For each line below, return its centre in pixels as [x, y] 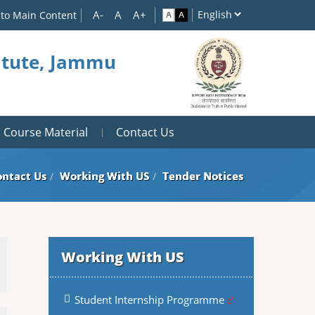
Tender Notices [203, 176]
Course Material [46, 132]
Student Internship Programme [150, 300]
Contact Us [145, 132]
